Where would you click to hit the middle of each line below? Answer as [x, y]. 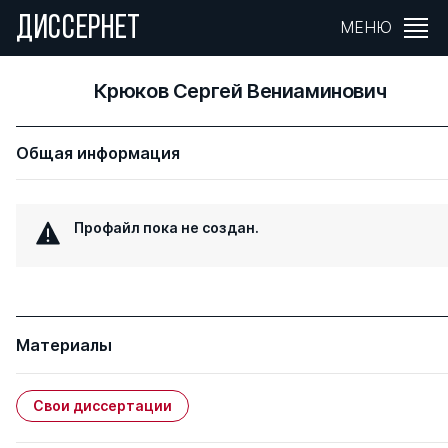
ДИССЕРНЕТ [79, 29]
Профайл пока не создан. [166, 227]
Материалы [64, 345]
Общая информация [98, 153]
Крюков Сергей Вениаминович [240, 91]
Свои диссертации [102, 405]
